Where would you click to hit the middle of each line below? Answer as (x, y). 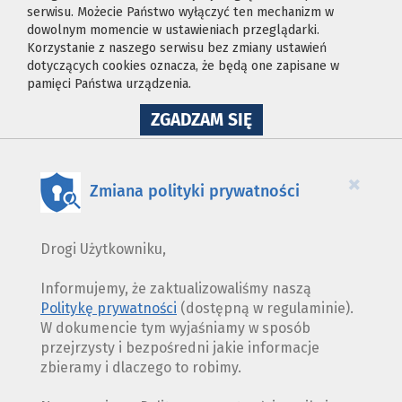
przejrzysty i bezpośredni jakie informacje (180, 348)
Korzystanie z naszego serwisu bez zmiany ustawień (177, 48)
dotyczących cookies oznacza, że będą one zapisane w (183, 66)
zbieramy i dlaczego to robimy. (141, 368)
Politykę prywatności (109, 309)
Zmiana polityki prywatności (195, 191)
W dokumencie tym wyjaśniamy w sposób (175, 328)
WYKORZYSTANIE (316, 134)
